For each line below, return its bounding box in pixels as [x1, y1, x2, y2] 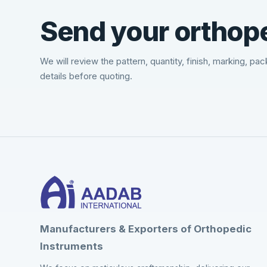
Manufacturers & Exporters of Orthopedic [40, 222, 252, 235]
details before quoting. [40, 71, 133, 82]
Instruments [40, 240, 104, 252]
